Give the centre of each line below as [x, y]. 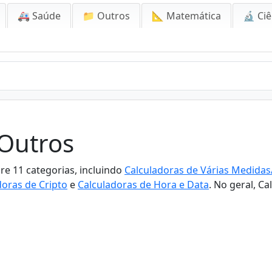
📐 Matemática [186, 16]
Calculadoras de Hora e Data [143, 185]
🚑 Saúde [39, 16]
